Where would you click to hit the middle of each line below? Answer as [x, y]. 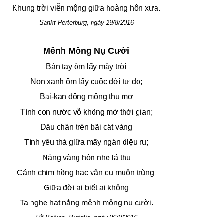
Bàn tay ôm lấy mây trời [86, 66]
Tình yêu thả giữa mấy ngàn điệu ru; [86, 142]
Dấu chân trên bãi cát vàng [86, 127]
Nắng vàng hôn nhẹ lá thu [86, 157]
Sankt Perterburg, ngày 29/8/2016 [86, 22]
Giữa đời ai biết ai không [86, 188]
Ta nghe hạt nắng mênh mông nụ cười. [86, 203]
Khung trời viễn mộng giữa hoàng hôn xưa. [86, 8]
